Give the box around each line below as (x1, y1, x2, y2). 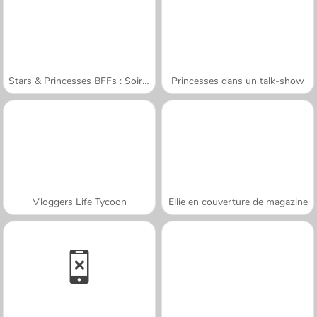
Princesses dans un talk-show (171, 74, 304, 88)
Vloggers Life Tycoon (32, 195, 127, 209)
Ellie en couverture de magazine (168, 195, 308, 209)
